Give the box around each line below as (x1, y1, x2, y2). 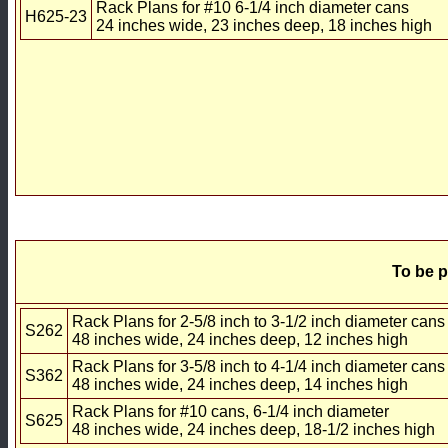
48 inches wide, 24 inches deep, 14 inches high (72, 375, 408, 393)
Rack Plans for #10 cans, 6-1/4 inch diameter (72, 402, 389, 420)
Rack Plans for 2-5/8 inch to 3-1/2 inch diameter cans (72, 312, 445, 330)
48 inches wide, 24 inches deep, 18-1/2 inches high (72, 420, 435, 438)
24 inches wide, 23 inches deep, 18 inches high (96, 16, 432, 34)
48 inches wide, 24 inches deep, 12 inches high (72, 330, 408, 348)
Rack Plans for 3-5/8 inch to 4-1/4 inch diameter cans (72, 357, 445, 375)
